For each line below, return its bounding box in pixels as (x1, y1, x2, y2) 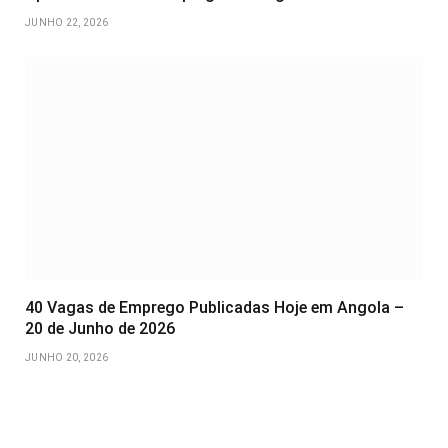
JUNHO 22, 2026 (25, 17, 109, 29)
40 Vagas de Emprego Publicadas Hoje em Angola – (25, 298, 404, 318)
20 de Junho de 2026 (25, 319, 175, 339)
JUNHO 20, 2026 (25, 352, 109, 364)
